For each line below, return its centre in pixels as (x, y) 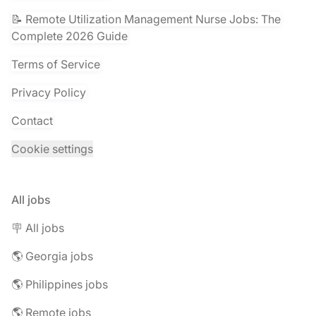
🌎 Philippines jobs (60, 284)
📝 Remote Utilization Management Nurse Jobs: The (146, 19)
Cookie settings (52, 149)
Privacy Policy (49, 92)
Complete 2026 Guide (69, 36)
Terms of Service (56, 64)
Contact (32, 121)
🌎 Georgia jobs (52, 256)
